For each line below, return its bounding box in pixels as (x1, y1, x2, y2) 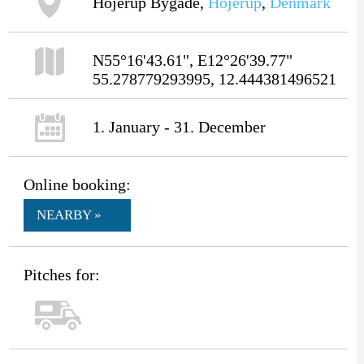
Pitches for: (23, 265, 100, 284)
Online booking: (23, 175, 131, 193)
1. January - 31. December (92, 117, 266, 136)
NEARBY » (36, 206, 102, 223)
